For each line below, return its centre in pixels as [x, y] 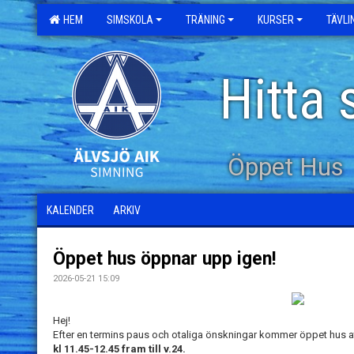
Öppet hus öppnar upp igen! [164, 259]
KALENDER [70, 210]
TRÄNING [205, 20]
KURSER [276, 20]
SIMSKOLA [130, 20]
